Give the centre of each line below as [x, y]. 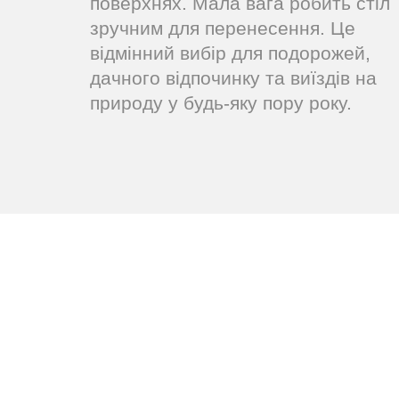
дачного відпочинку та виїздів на [233, 78]
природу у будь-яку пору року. [221, 103]
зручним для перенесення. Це [223, 28]
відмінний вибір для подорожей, [230, 53]
